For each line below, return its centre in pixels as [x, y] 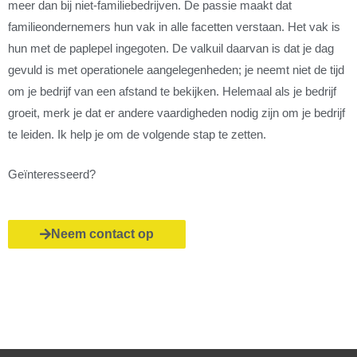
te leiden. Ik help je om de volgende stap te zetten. [137, 134]
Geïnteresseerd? [52, 174]
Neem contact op [102, 234]
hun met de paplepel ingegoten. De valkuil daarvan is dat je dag [171, 48]
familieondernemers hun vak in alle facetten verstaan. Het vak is [174, 27]
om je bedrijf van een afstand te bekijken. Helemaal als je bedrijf [172, 91]
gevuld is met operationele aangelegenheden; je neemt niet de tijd [176, 70]
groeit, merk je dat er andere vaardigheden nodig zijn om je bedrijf [177, 113]
